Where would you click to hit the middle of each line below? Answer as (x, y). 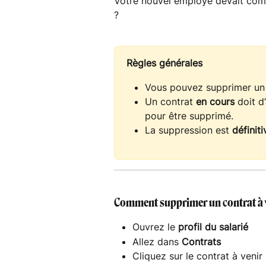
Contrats (201, 241)
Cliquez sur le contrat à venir (197, 256)
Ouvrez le (155, 227)
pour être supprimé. (189, 116)
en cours (215, 102)
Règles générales (164, 63)
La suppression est (189, 130)
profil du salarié (213, 227)
